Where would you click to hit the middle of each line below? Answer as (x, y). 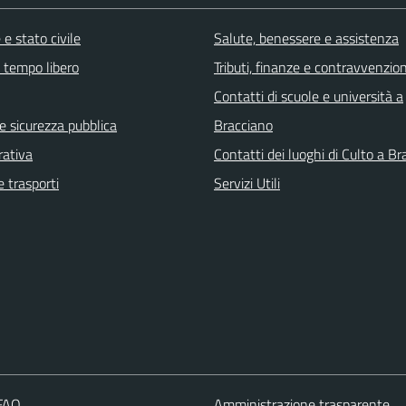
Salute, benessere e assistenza (306, 38)
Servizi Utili (247, 183)
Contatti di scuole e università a (309, 96)
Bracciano (243, 125)
